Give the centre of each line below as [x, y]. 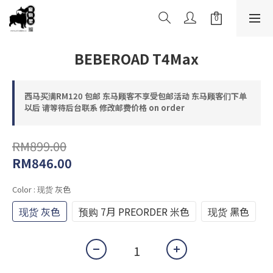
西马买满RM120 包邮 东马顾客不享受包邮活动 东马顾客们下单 [136, 96]
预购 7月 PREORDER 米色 [134, 211]
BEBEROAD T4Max [136, 58]
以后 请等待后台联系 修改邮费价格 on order [105, 108]
